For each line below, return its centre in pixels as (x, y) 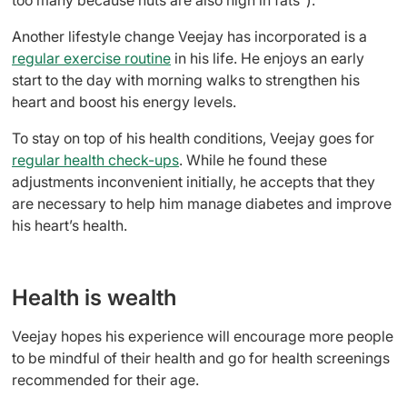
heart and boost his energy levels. (124, 101)
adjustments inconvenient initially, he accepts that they (194, 181)
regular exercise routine (91, 58)
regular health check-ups (95, 159)
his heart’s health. (69, 225)
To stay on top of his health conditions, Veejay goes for (193, 138)
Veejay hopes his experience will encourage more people (203, 336)
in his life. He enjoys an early (268, 58)
